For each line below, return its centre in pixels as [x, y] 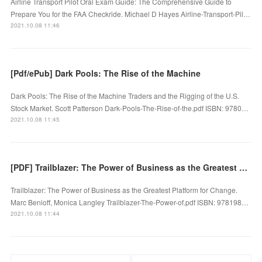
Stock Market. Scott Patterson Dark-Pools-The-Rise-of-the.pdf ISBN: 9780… [130, 108]
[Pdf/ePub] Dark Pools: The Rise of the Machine [106, 73]
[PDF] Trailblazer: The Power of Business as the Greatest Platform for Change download [244, 167]
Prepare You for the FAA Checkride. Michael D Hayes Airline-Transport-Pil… [131, 13]
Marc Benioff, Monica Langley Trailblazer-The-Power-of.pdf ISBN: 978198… [130, 202]
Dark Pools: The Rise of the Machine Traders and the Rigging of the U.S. [125, 95]
